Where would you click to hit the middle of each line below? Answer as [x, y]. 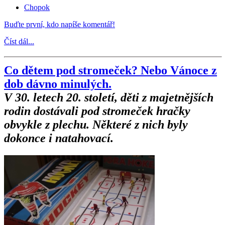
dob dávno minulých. [58, 84]
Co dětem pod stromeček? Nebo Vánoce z [110, 71]
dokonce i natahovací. [59, 138]
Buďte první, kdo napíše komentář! [60, 25]
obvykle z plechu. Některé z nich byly [96, 125]
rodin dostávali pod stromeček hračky [97, 111]
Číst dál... [19, 42]
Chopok [37, 8]
